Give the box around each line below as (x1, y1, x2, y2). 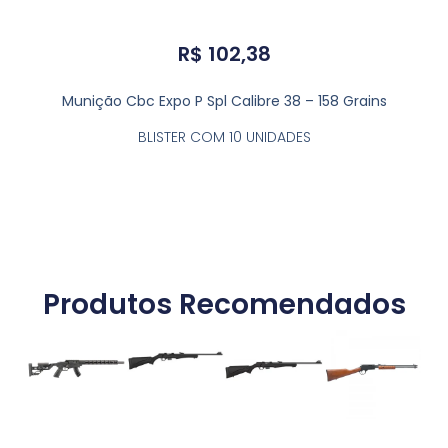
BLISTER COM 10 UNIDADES (137, 126, 311, 147)
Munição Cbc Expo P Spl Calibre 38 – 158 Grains (61, 91, 387, 112)
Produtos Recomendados (42, 285, 406, 325)
